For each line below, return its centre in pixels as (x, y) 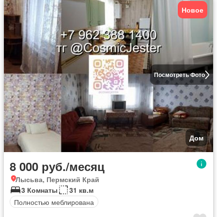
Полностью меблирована (54, 202)
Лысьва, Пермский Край (57, 179)
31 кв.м (81, 190)
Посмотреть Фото (179, 75)
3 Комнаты (39, 190)
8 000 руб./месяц (57, 166)
